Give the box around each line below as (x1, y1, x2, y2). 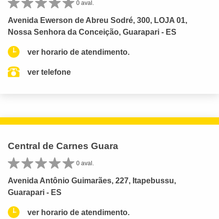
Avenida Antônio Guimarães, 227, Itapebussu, (8, 176, 176, 185)
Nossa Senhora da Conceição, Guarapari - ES (8, 27, 176, 36)
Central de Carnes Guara (8, 140, 118, 151)
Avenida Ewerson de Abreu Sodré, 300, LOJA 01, (8, 16, 187, 24)
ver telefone (27, 67, 71, 76)
